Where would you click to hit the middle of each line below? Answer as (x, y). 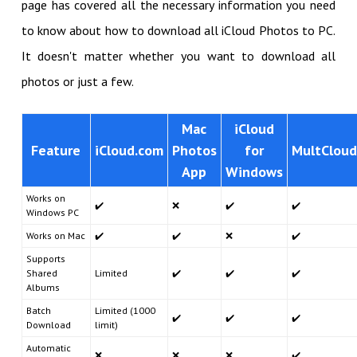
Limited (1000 (125, 310)
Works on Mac (55, 235)
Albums (43, 287)
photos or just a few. (77, 81)
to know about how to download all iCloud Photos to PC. (178, 30)
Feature (56, 150)
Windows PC (52, 212)
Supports (45, 258)
